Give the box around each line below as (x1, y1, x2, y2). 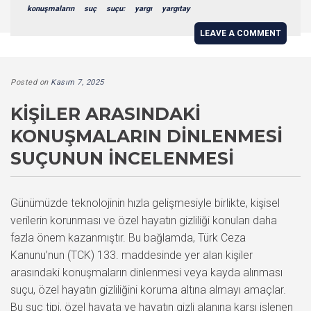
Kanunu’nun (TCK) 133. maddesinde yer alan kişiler (10, 249, 253, 262)
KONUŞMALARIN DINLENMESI (10, 126, 283, 146)
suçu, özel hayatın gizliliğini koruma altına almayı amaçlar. (10, 283, 286, 296)
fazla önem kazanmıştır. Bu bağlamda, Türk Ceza (10, 231, 246, 244)
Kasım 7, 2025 (51, 78, 104, 87)
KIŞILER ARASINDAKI (10, 103, 201, 124)
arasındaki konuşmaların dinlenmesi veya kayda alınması (10, 266, 283, 279)
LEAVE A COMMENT (200, 28, 281, 38)
